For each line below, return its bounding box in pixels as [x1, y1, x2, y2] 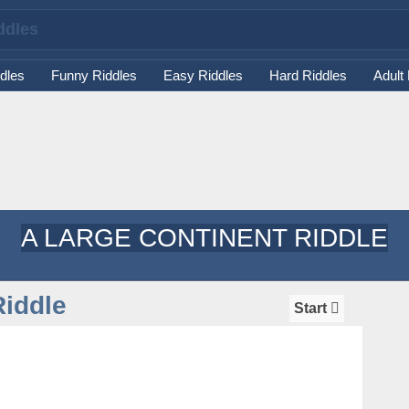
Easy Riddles [163, 68, 243, 83]
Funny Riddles [50, 68, 137, 83]
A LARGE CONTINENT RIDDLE [21, 224, 388, 252]
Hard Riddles [268, 68, 347, 83]
